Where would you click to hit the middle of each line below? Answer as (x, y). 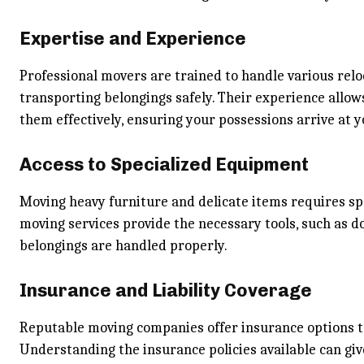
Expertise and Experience (133, 39)
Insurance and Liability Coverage (166, 290)
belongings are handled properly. (123, 246)
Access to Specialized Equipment (164, 165)
